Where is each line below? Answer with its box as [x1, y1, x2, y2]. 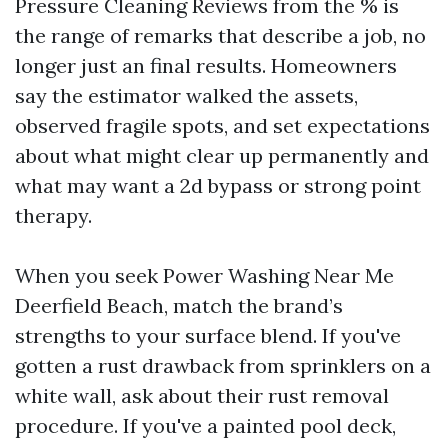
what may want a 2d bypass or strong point [15, 173, 421, 198]
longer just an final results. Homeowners [15, 53, 397, 78]
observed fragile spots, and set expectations [15, 113, 430, 138]
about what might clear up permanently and [15, 143, 429, 168]
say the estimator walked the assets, [15, 83, 358, 108]
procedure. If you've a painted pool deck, [15, 413, 396, 438]
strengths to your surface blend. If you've [15, 323, 401, 348]
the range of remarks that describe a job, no [15, 23, 426, 48]
